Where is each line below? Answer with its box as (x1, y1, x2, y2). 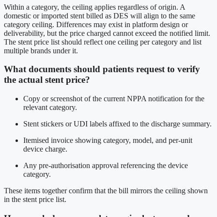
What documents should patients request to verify (4, 64, 200, 75)
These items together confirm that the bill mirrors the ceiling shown (4, 186, 208, 195)
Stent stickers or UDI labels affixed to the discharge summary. (23, 120, 212, 128)
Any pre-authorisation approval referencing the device (23, 161, 188, 170)
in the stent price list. (4, 195, 66, 204)
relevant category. (23, 103, 77, 112)
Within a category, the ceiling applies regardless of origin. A (4, 2, 185, 11)
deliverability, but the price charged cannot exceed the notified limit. (4, 29, 210, 37)
